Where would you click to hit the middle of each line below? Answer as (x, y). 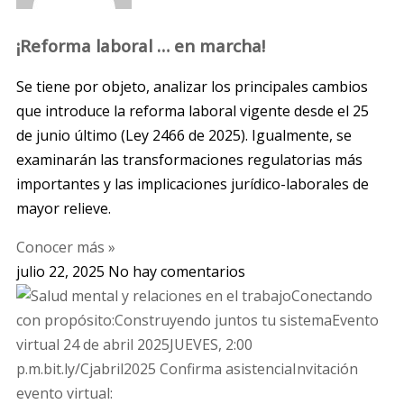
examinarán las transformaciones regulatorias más (189, 159)
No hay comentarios (177, 271)
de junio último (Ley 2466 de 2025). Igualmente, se (184, 135)
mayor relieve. (64, 208)
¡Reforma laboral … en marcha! (141, 46)
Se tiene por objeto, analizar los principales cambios (192, 86)
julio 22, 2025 (62, 271)
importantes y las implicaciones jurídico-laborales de (193, 184)
